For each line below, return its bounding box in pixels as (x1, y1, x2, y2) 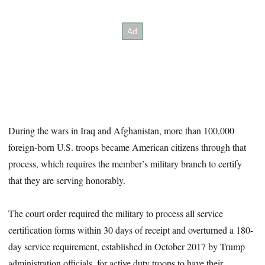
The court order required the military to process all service (8, 207, 224, 220)
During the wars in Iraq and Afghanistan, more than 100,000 (8, 124, 235, 137)
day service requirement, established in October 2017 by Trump (8, 240, 245, 253)
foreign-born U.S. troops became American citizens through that (8, 140, 247, 153)
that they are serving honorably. (8, 173, 126, 186)
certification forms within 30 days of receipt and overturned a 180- (8, 224, 254, 237)
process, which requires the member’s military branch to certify (8, 157, 243, 170)
